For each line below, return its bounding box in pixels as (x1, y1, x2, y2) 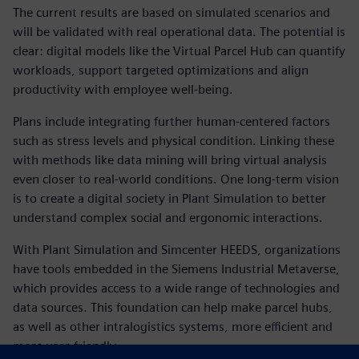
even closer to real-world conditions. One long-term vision (13, 171, 339, 188)
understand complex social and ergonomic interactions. (13, 210, 323, 226)
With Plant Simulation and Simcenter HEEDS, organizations (13, 242, 341, 258)
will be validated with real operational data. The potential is (13, 24, 345, 40)
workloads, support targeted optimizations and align (13, 63, 309, 79)
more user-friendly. (13, 338, 119, 354)
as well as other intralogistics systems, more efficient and (13, 319, 333, 335)
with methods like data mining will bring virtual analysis (13, 152, 327, 168)
